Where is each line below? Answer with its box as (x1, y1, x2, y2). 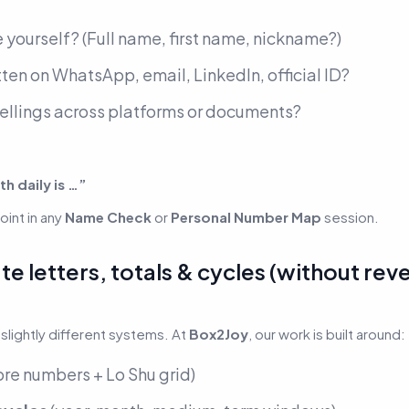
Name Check (65, 207, 152, 225)
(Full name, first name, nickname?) (82, 26, 341, 48)
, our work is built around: (248, 324, 405, 342)
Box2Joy (189, 324, 248, 342)
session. (321, 207, 379, 225)
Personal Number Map (171, 207, 321, 225)
